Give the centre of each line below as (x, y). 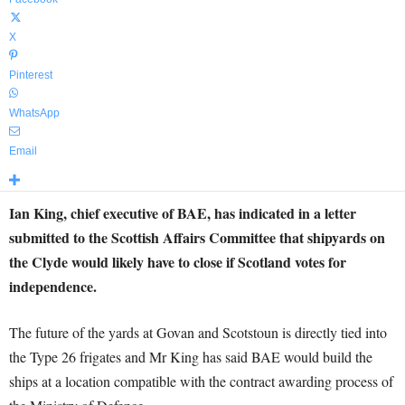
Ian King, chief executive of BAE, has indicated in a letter (183, 213)
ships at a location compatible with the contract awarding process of (201, 381)
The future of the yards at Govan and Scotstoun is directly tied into (198, 332)
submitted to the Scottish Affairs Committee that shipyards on (197, 237)
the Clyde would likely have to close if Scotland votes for (178, 262)
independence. (53, 286)
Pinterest (31, 75)
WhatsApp (34, 113)
